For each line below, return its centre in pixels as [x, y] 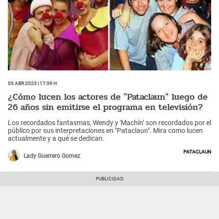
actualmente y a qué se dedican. [56, 138]
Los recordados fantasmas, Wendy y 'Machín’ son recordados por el [109, 122]
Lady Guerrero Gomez [52, 156]
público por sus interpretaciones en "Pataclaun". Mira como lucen [105, 130]
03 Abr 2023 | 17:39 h [32, 83]
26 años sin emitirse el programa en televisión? [105, 107]
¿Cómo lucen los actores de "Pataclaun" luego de [108, 97]
